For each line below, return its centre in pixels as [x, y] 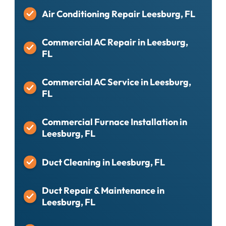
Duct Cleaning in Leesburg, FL [103, 162]
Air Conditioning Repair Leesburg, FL [118, 14]
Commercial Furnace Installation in [114, 122]
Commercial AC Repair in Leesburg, [115, 42]
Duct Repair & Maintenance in [103, 190]
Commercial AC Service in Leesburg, [116, 82]
